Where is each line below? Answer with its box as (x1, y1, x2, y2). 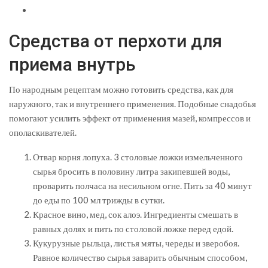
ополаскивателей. (9, 127, 77, 138)
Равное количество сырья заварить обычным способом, (33, 252, 247, 263)
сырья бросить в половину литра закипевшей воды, (33, 166, 230, 177)
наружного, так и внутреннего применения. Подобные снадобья (9, 98, 256, 109)
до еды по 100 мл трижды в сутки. (33, 194, 165, 206)
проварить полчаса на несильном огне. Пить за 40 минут (33, 180, 252, 191)
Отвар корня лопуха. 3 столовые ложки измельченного (33, 151, 243, 163)
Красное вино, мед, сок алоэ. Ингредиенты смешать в (33, 209, 238, 220)
